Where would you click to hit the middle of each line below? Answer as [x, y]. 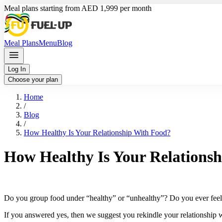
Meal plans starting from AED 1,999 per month [78, 8]
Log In [17, 69]
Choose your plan [33, 80]
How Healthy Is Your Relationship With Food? [97, 133]
